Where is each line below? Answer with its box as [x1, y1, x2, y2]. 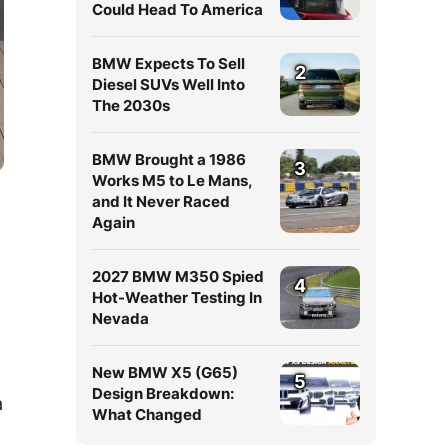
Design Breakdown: [92, 384, 234, 403]
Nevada [92, 309, 149, 328]
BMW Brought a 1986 [92, 150, 246, 169]
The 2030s [92, 96, 170, 115]
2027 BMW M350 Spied [92, 267, 264, 286]
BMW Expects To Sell [92, 54, 245, 73]
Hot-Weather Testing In [92, 288, 262, 307]
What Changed [92, 405, 202, 424]
